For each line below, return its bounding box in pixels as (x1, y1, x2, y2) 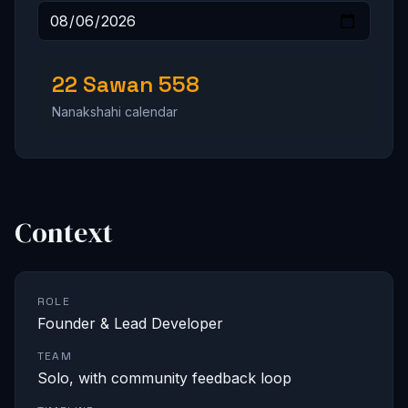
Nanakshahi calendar (52, 104, 178, 120)
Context (15, 214, 113, 252)
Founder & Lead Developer (37, 314, 223, 333)
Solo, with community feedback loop (37, 369, 291, 388)
